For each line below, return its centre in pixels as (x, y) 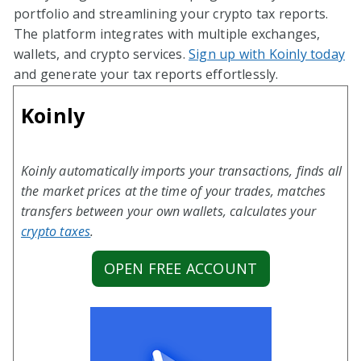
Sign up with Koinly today (267, 54)
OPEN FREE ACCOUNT (180, 268)
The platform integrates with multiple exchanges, (167, 33)
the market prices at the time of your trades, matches (174, 191)
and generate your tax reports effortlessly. (146, 74)
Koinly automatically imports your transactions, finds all (182, 171)
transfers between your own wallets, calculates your (169, 211)
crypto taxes (56, 231)
